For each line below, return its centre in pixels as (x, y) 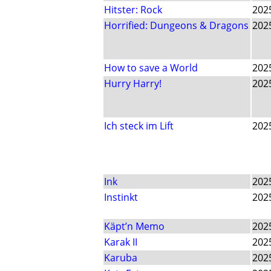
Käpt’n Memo (134, 227)
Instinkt (121, 198)
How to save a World (151, 68)
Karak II (121, 242)
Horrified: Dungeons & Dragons (176, 26)
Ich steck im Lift (139, 126)
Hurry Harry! (133, 84)
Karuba (121, 258)
